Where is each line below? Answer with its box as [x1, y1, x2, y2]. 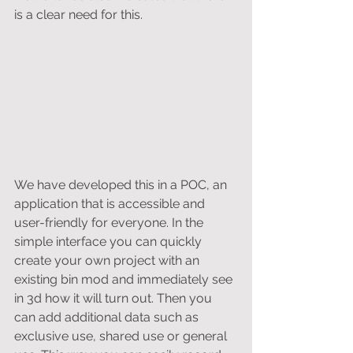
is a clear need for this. [14, 7, 146, 22]
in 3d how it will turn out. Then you [14, 291, 215, 307]
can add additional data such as [14, 310, 202, 325]
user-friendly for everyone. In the [14, 215, 206, 231]
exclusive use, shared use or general [14, 329, 230, 344]
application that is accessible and [14, 196, 208, 212]
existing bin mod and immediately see [14, 272, 236, 288]
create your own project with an [14, 253, 203, 269]
